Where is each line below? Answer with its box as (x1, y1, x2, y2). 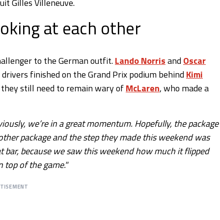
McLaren (126, 81, 160, 95)
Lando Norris (115, 54, 165, 67)
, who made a (160, 81, 209, 95)
